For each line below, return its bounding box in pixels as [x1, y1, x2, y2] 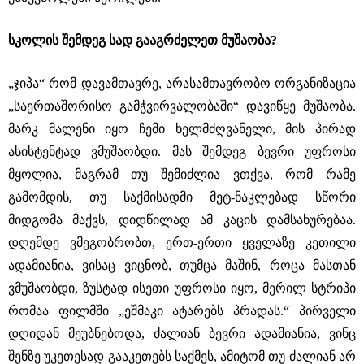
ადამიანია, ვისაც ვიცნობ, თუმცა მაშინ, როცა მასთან [8, 258, 356, 272]
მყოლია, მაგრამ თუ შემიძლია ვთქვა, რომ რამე [8, 167, 356, 181]
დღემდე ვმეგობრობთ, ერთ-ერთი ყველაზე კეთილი [8, 236, 356, 249]
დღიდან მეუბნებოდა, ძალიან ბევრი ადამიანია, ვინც [8, 327, 356, 340]
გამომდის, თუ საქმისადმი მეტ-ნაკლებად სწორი [8, 190, 356, 204]
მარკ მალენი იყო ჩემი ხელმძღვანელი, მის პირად [8, 122, 356, 136]
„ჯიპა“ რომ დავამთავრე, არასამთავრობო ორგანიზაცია [8, 76, 356, 90]
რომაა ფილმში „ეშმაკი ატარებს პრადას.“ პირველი [8, 304, 356, 318]
